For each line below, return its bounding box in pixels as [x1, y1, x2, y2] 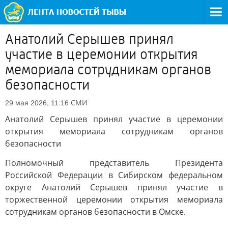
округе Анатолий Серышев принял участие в [5, 182, 223, 193]
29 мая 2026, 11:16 [5, 99, 69, 107]
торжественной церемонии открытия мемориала [5, 194, 223, 205]
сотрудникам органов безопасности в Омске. [5, 206, 186, 217]
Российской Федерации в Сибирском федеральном [5, 169, 223, 181]
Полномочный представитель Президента [5, 157, 223, 168]
